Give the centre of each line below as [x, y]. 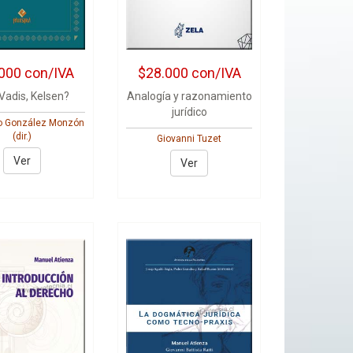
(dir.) [22, 136]
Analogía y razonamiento [189, 96]
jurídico [189, 112]
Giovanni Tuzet [190, 139]
